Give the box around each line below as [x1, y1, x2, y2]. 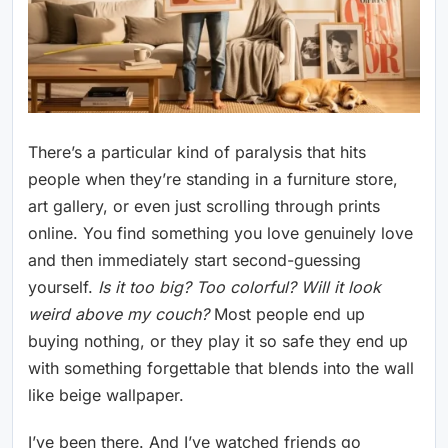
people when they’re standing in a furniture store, [28, 168, 398, 189]
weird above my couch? [28, 303, 209, 324]
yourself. [28, 276, 98, 297]
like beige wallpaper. [28, 384, 184, 405]
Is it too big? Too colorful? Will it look [98, 276, 381, 297]
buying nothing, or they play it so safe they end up [28, 330, 408, 351]
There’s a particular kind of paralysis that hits [28, 141, 366, 162]
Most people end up [209, 303, 365, 324]
